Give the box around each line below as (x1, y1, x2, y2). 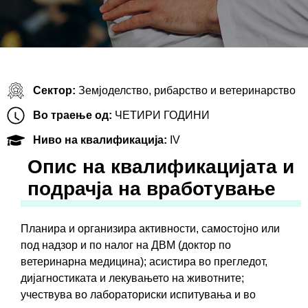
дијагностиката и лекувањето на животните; (21, 272, 244, 285)
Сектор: (32, 85, 78, 97)
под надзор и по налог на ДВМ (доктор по (21, 239, 231, 252)
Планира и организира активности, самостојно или (21, 223, 280, 235)
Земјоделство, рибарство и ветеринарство (78, 85, 296, 97)
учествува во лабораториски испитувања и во (21, 289, 256, 301)
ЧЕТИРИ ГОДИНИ (114, 109, 210, 122)
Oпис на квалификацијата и (27, 156, 294, 178)
